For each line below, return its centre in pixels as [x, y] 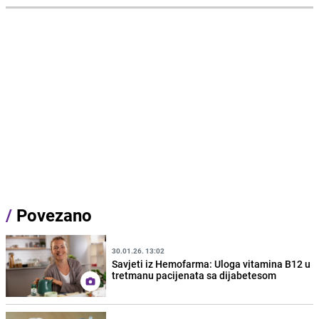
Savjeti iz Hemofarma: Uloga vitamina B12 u [211, 263]
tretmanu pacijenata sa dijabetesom [194, 275]
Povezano [52, 215]
